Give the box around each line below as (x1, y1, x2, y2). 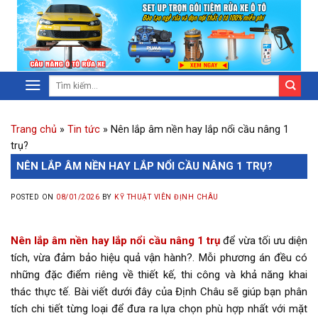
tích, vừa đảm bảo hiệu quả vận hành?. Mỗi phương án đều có (11, 251, 307, 265)
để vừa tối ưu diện (220, 234, 308, 248)
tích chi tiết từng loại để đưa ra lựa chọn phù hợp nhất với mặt (11, 302, 307, 316)
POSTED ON (11, 193, 57, 201)
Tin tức (67, 124, 100, 136)
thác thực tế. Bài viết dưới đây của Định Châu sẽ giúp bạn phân (11, 285, 307, 299)
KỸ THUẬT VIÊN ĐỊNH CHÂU (114, 193, 219, 201)
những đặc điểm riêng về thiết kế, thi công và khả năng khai (11, 268, 307, 282)
